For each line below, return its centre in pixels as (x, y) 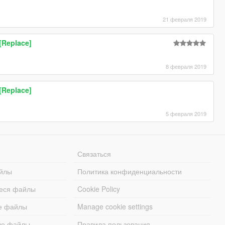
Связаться (94, 153)
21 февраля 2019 (185, 19)
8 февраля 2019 (186, 66)
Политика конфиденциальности (130, 171)
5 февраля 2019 (186, 113)
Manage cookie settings (115, 206)
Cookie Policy (99, 189)
